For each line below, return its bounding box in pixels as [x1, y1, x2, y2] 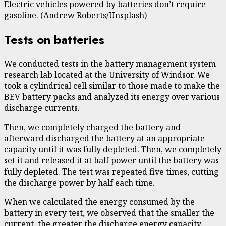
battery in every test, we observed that [4, 207, 156, 219]
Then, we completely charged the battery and [4, 122, 181, 133]
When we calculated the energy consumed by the [4, 196, 195, 208]
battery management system [105, 58, 216, 70]
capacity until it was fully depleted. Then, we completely [4, 144, 221, 155]
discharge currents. [4, 102, 80, 114]
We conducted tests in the [4, 58, 105, 70]
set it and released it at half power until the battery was [4, 155, 219, 166]
